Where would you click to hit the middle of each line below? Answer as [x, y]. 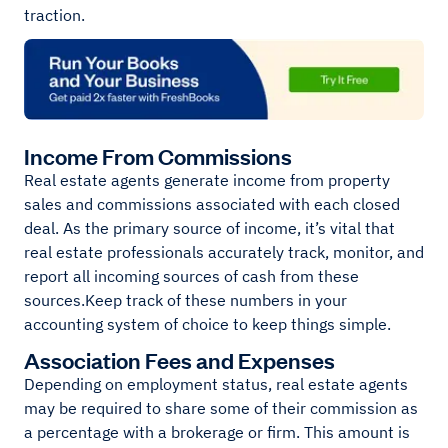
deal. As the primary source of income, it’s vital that [209, 228]
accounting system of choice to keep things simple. [209, 324]
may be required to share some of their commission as [221, 408]
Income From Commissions [158, 156]
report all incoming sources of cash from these [191, 276]
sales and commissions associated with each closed [212, 204]
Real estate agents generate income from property [207, 180]
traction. [54, 15]
